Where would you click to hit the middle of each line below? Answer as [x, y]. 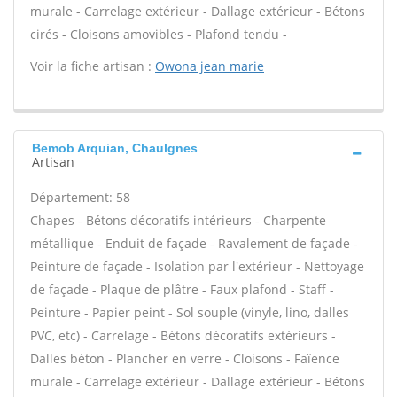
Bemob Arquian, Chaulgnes [115, 148]
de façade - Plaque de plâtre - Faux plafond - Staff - [182, 289]
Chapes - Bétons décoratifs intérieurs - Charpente [178, 220]
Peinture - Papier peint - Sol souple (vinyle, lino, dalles [190, 312]
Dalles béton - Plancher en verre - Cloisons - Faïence [185, 358]
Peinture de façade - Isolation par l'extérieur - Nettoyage [197, 266]
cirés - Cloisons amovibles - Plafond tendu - [159, 34]
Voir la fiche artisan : [93, 66]
